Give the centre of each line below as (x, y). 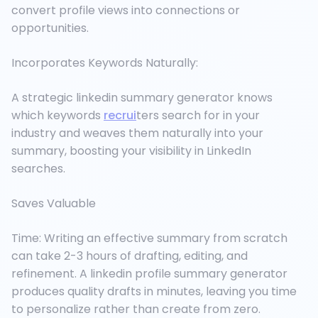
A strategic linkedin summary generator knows (142, 98)
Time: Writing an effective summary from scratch (149, 238)
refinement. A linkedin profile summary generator (149, 274)
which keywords (57, 116)
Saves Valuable (54, 204)
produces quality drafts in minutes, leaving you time (154, 292)
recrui (120, 116)
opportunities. (50, 28)
